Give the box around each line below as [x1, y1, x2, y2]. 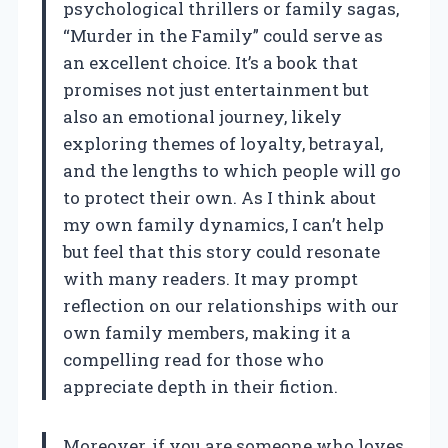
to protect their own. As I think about [63, 185, 376, 209]
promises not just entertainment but [63, 77, 369, 101]
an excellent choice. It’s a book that [63, 50, 358, 74]
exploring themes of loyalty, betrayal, [63, 131, 383, 155]
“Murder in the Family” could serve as [63, 23, 383, 47]
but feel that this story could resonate [63, 239, 380, 263]
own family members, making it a [63, 320, 351, 344]
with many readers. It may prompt [63, 266, 358, 290]
